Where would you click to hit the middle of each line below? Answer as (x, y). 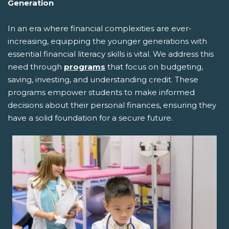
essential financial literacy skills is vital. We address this (111, 54)
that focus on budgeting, (154, 66)
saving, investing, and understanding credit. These (103, 79)
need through (36, 66)
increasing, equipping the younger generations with (107, 41)
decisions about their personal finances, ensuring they (112, 105)
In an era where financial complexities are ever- (100, 28)
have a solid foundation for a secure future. (90, 118)
